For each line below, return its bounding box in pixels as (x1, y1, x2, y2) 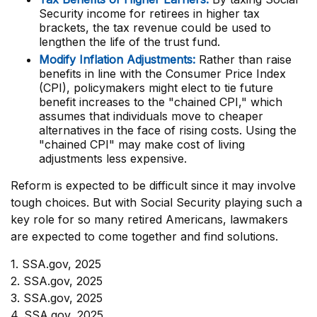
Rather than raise (195, 52, 292, 67)
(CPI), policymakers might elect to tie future (39, 81, 273, 95)
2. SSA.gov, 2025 (11, 274, 103, 288)
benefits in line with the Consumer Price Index (39, 67, 286, 81)
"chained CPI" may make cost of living (39, 137, 245, 151)
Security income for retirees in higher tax (39, 6, 260, 21)
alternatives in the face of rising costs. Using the (39, 123, 296, 137)
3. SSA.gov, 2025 (11, 291, 103, 305)
